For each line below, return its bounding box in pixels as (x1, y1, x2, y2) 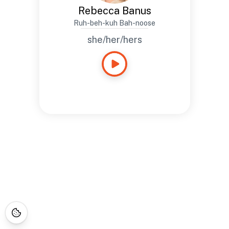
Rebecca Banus (78, 5, 151, 17)
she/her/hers (87, 34, 142, 45)
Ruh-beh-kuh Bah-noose (74, 19, 155, 27)
